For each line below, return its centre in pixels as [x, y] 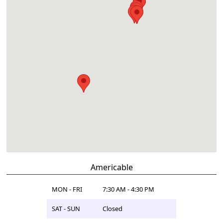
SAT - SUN [66, 208]
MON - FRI [67, 189]
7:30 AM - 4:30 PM [129, 189]
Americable [111, 167]
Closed [113, 208]
